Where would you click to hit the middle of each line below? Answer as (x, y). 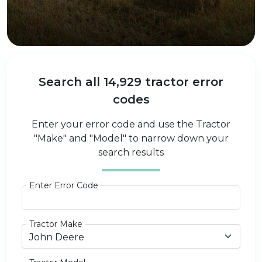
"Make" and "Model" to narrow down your (131, 138)
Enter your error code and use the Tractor (131, 124)
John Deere (57, 237)
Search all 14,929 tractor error (131, 82)
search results (131, 152)
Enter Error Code (64, 185)
